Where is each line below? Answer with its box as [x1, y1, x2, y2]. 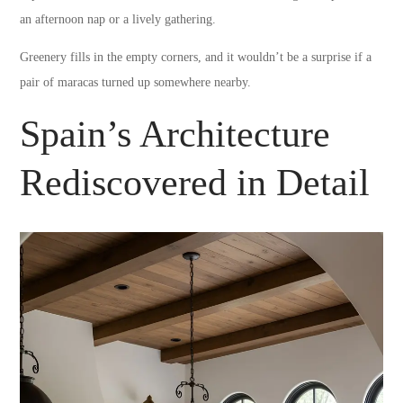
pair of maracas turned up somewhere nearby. [20, 75, 252, 89]
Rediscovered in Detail [20, 161, 371, 203]
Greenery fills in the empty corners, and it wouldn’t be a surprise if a [20, 49, 372, 64]
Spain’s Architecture [20, 112, 331, 155]
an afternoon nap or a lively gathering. [20, 12, 217, 26]
